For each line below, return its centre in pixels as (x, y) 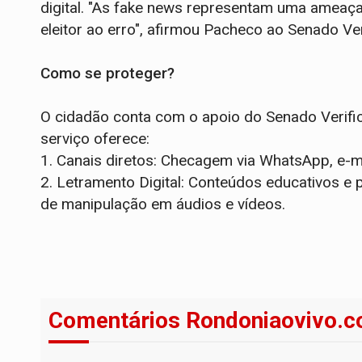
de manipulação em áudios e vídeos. (163, 204)
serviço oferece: (95, 138)
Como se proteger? (107, 73)
